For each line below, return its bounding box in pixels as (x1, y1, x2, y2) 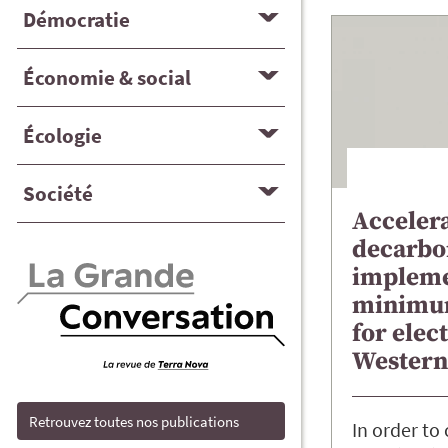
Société (23, 179, 93, 207)
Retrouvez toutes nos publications (29, 411, 240, 431)
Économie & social (23, 63, 191, 91)
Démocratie (23, 5, 130, 33)
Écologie (23, 121, 102, 149)
